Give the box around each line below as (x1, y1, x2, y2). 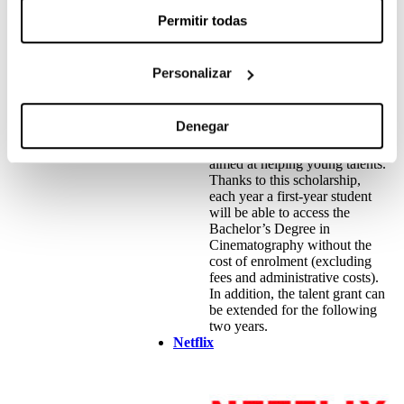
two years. (208, 318, 268, 335)
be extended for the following (208, 302, 377, 318)
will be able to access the (208, 205, 350, 221)
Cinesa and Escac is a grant (208, 140, 364, 156)
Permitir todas (157, 12, 247, 28)
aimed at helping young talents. (208, 156, 386, 172)
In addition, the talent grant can (208, 286, 385, 302)
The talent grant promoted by (208, 124, 374, 140)
